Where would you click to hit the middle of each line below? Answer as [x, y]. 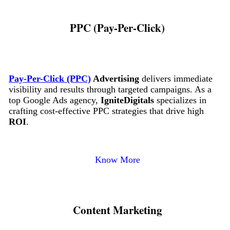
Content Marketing [117, 210]
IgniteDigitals [128, 100]
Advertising [115, 79]
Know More [117, 160]
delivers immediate [176, 79]
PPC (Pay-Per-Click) [118, 27]
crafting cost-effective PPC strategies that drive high [107, 111]
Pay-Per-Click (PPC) [50, 79]
